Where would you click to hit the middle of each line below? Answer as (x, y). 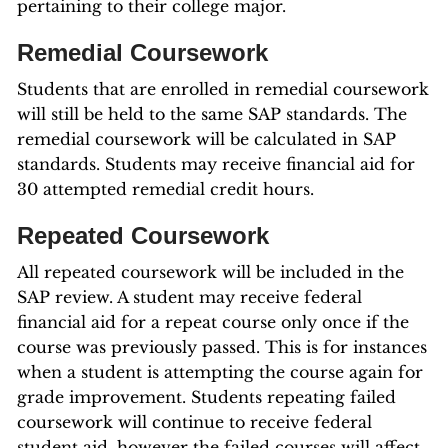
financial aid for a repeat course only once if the (213, 322)
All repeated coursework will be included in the (210, 272)
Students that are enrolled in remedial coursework (223, 89)
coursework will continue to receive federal (194, 422)
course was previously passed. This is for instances (222, 347)
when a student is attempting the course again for (220, 372)
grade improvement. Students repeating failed (206, 397)
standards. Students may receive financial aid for (216, 164)
